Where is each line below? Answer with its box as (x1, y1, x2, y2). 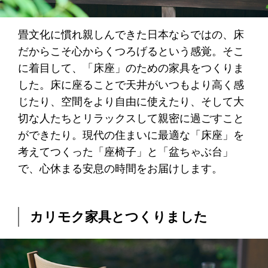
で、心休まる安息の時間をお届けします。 (17, 163, 223, 175)
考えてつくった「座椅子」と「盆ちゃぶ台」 (17, 146, 233, 159)
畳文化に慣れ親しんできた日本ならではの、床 (17, 29, 244, 41)
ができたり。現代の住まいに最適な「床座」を (17, 129, 244, 142)
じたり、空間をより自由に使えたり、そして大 (17, 96, 244, 108)
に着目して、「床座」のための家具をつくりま (17, 62, 244, 75)
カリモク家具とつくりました (29, 209, 208, 225)
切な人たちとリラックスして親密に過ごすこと (17, 112, 244, 125)
